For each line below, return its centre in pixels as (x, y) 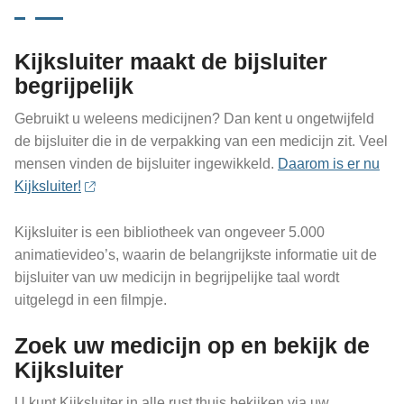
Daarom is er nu (329, 164)
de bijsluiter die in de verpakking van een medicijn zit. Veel (201, 141)
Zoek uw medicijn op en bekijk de (192, 346)
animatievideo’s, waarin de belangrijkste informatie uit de (196, 254)
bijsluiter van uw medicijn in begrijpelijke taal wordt (177, 277)
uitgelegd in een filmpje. (91, 299)
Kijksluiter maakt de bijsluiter (171, 61)
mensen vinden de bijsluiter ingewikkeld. (146, 164)
